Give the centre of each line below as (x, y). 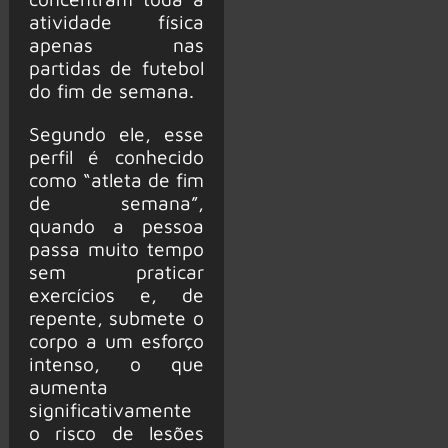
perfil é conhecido (116, 156)
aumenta (68, 386)
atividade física (116, 22)
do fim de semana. (111, 91)
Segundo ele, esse (116, 133)
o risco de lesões (116, 432)
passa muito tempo (116, 248)
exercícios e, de (116, 294)
